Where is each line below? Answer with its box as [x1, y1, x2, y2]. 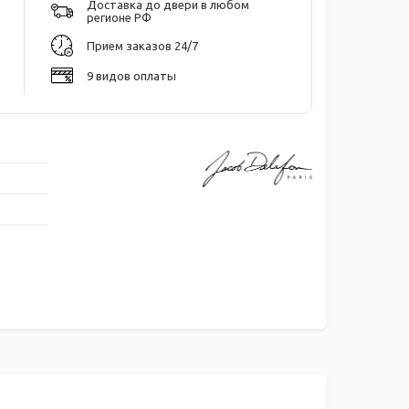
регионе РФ [87, 10, 152, 24]
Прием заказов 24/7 [87, 38, 198, 52]
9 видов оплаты [87, 68, 176, 82]
